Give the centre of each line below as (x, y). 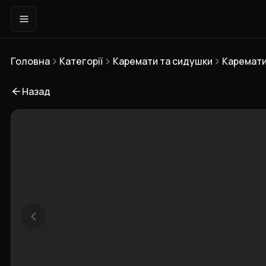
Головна (31, 61)
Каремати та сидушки (162, 61)
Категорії (81, 61)
